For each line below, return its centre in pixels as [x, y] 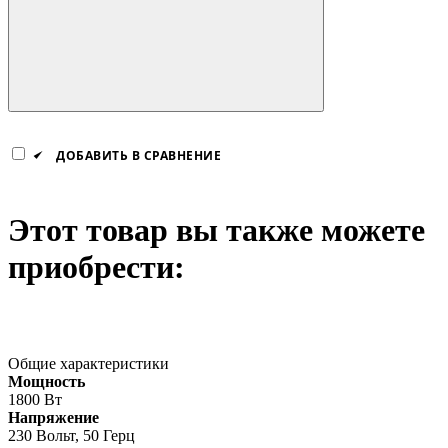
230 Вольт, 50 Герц [71, 435]
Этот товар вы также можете [216, 229]
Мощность [46, 381]
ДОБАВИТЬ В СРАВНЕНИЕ [138, 155]
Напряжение [53, 417]
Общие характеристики [88, 363]
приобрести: [96, 266]
